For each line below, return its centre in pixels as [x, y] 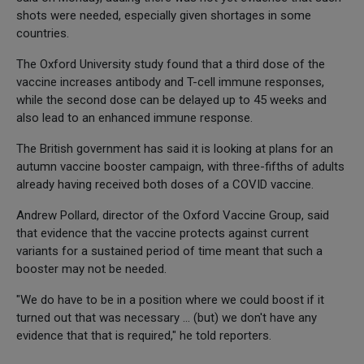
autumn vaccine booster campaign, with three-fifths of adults [180, 166]
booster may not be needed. [91, 269]
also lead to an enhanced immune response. [134, 117]
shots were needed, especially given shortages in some [164, 15]
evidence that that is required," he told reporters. [144, 335]
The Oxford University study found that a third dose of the [171, 64]
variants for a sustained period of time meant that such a [169, 251]
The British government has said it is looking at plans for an [175, 148]
